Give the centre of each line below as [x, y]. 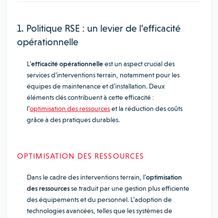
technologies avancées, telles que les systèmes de [100, 211]
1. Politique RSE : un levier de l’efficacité [99, 28]
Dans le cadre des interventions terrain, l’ [86, 177]
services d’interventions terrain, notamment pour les [103, 75]
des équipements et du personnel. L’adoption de [99, 200]
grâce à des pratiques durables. [73, 120]
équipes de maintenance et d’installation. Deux [96, 86]
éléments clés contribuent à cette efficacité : [90, 97]
